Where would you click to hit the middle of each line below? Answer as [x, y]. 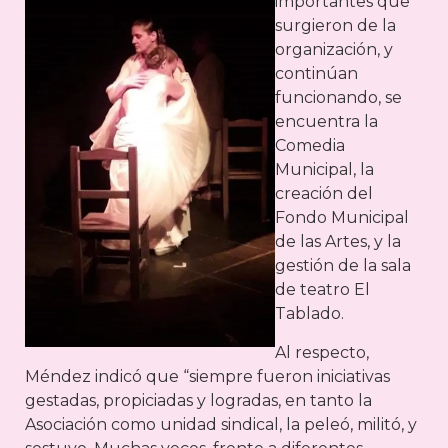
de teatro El [322, 290]
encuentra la [326, 122]
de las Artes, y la [338, 242]
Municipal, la [324, 170]
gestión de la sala [343, 266]
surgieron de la [335, 26]
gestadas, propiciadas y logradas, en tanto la [198, 400]
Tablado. [309, 314]
